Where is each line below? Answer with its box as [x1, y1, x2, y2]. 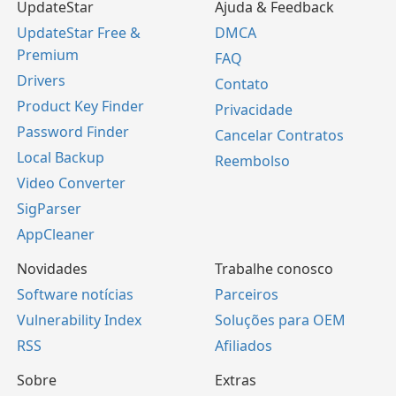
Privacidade [215, 100, 293, 120]
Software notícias [17, 285, 133, 305]
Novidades [17, 259, 88, 279]
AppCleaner [17, 225, 95, 245]
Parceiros [215, 285, 278, 305]
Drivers [17, 71, 65, 91]
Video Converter [17, 173, 126, 194]
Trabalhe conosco [215, 259, 333, 279]
